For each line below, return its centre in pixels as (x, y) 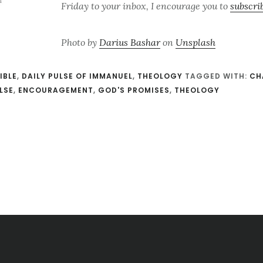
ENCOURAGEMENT (56, 90)
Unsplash (195, 43)
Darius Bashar (130, 43)
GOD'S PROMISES (134, 90)
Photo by (80, 43)
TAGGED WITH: (217, 76)
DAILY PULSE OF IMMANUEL (77, 76)
